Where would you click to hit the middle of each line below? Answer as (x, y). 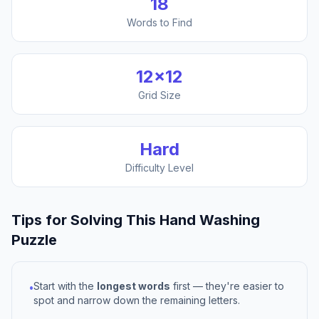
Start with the (65, 286)
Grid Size (159, 95)
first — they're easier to (227, 286)
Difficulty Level (159, 168)
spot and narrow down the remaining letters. (137, 300)
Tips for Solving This (85, 220)
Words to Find (159, 22)
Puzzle (34, 240)
